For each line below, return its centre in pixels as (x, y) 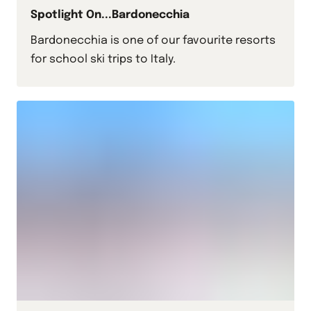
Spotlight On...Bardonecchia (110, 15)
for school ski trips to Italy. (103, 60)
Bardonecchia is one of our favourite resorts (153, 41)
